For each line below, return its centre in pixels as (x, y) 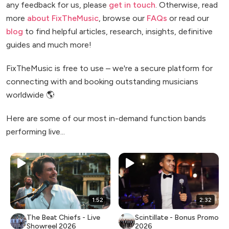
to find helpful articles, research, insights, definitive (118, 31)
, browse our (123, 18)
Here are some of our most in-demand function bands (106, 118)
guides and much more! (49, 44)
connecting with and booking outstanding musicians (102, 81)
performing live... (36, 131)
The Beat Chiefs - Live (63, 217)
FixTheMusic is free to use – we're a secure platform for (109, 68)
